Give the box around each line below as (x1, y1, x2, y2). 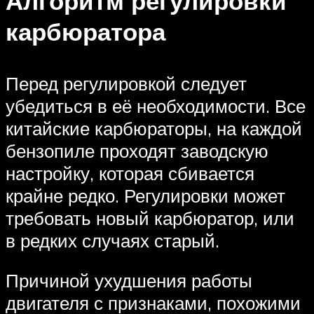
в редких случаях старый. (6, 228, 219, 252)
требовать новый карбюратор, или (6, 206, 294, 229)
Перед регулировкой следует (6, 71, 247, 95)
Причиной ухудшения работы (6, 269, 252, 292)
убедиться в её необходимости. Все (6, 94, 306, 117)
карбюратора (6, 16, 165, 48)
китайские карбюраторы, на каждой (6, 116, 302, 139)
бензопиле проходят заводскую (6, 139, 268, 162)
